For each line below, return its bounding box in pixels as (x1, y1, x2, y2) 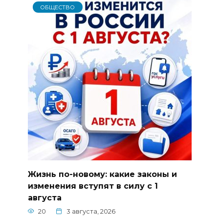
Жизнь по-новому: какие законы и (27, 169, 177, 179)
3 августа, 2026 (66, 207, 115, 215)
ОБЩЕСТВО (40, 3, 75, 11)
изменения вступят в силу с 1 (27, 181, 158, 191)
